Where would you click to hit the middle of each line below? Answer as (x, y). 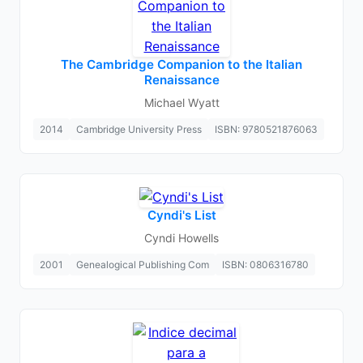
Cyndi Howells (181, 238)
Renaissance (181, 80)
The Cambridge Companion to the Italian (181, 64)
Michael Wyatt (181, 102)
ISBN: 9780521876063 (266, 129)
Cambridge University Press (139, 129)
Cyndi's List (181, 215)
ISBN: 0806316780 (265, 265)
